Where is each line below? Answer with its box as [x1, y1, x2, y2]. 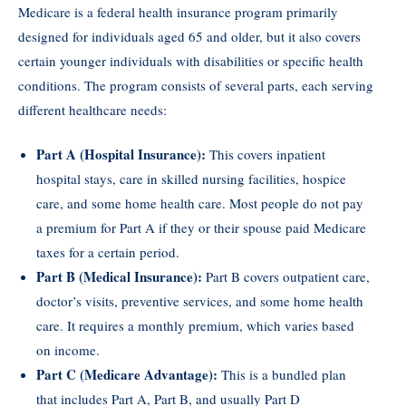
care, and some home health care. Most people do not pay [36, 194, 363, 213]
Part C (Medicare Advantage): [36, 364, 217, 385]
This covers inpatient [206, 145, 325, 164]
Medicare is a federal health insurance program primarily [18, 2, 338, 21]
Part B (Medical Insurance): [36, 266, 202, 287]
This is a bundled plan [217, 365, 346, 384]
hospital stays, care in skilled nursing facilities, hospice [36, 169, 346, 188]
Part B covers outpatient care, [202, 267, 370, 286]
